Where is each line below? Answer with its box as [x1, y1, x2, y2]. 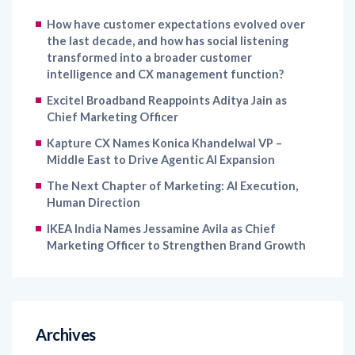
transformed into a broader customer [47, 17, 252, 32]
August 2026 [47, 328, 114, 342]
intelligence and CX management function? [47, 34, 284, 48]
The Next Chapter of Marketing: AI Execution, [47, 146, 298, 160]
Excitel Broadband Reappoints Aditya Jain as [47, 60, 287, 74]
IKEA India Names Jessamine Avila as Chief [47, 189, 276, 203]
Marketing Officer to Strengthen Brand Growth [47, 205, 306, 219]
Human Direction [47, 162, 140, 177]
